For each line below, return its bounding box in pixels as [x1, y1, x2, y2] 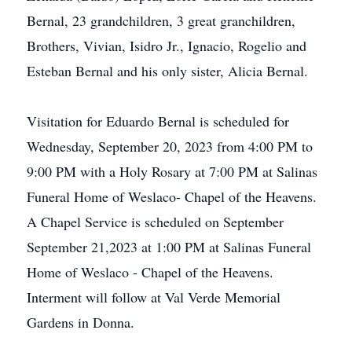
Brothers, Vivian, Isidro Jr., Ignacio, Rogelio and [27, 36, 306, 55]
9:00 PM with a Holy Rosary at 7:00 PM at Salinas [27, 162, 317, 181]
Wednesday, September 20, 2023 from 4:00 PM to [27, 137, 313, 156]
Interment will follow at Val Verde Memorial [27, 288, 280, 306]
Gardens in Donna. [27, 313, 134, 332]
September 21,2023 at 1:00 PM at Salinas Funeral [27, 237, 311, 256]
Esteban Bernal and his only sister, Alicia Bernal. [27, 61, 308, 80]
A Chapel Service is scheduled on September [27, 212, 284, 231]
